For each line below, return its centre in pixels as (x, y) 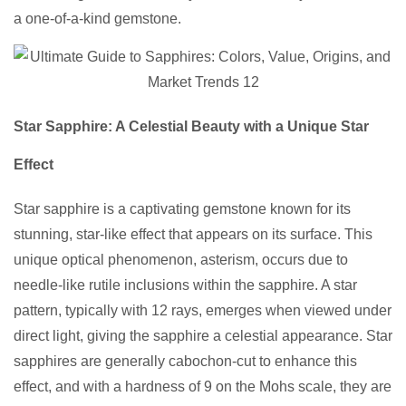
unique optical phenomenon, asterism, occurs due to (181, 260)
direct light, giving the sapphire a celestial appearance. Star (203, 336)
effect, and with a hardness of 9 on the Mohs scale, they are (203, 387)
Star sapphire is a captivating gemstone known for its (182, 209)
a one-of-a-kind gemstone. (97, 19)
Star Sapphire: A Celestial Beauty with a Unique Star (191, 127)
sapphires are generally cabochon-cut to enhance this (185, 362)
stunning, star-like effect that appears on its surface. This (193, 235)
